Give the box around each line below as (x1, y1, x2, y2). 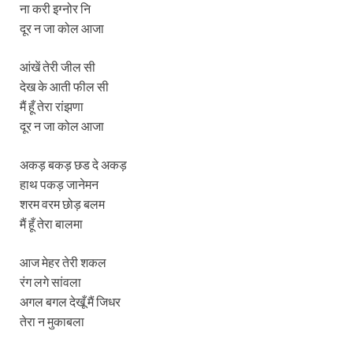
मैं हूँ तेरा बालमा (20, 215, 83, 231)
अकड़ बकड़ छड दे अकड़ (20, 156, 127, 172)
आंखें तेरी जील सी (20, 58, 95, 74)
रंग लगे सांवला (20, 273, 81, 289)
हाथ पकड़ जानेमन (20, 176, 98, 191)
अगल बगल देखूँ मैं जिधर (20, 293, 121, 309)
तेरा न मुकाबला (20, 313, 84, 329)
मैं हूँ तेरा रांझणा (20, 98, 84, 113)
